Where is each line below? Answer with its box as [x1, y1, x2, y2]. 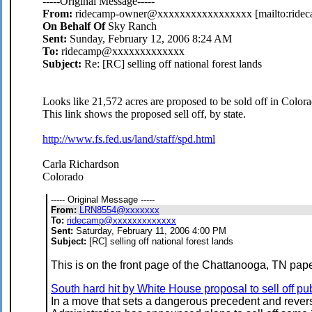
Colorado [42, 171, 84, 183]
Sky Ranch [108, 20, 157, 33]
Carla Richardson [42, 158, 119, 171]
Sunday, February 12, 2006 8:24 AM [67, 33, 232, 45]
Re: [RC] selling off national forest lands [81, 58, 262, 70]
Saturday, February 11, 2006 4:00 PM [73, 226, 226, 237]
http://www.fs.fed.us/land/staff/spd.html [42, 133, 215, 146]
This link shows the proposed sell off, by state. [42, 108, 246, 120]
